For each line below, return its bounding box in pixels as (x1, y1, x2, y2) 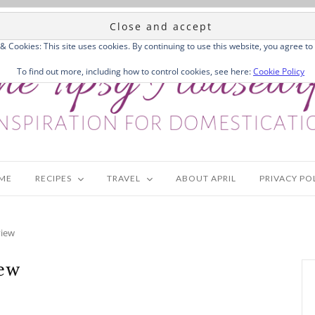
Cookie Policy (253, 65, 304, 77)
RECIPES (34, 173, 72, 184)
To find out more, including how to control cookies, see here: (17, 65, 253, 77)
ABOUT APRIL (175, 173, 236, 184)
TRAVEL (106, 173, 141, 184)
